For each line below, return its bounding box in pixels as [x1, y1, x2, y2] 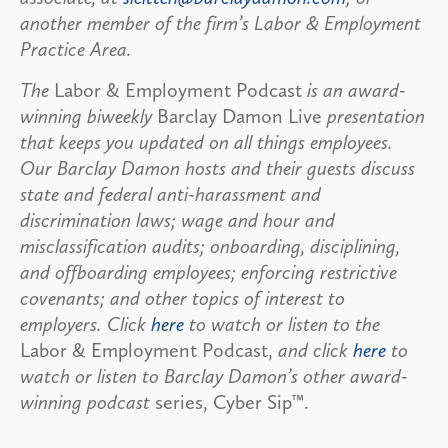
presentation [327, 103, 425, 128]
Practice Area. [20, 36, 132, 61]
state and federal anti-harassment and [20, 181, 321, 206]
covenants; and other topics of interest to [20, 285, 345, 310]
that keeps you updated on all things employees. [20, 129, 393, 154]
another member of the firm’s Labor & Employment [20, 10, 421, 35]
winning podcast [20, 389, 150, 414]
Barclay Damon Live [152, 103, 327, 128]
